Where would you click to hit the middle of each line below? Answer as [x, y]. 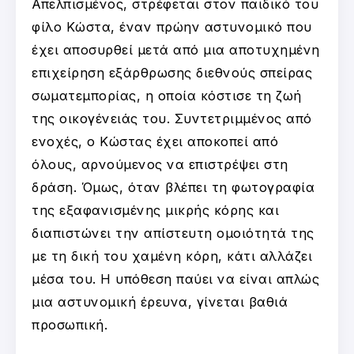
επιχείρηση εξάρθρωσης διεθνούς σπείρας [172, 72]
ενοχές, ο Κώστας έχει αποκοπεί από [155, 141]
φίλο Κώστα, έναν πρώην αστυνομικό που [172, 26]
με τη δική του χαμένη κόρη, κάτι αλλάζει [172, 256]
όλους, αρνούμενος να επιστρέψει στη [160, 164]
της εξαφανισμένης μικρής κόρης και [155, 210]
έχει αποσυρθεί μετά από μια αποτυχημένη [176, 49]
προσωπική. [70, 324]
